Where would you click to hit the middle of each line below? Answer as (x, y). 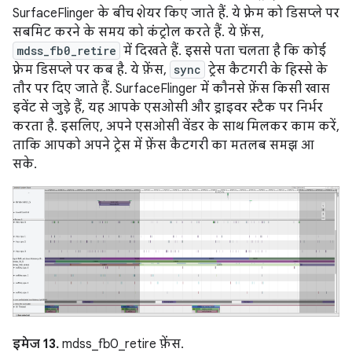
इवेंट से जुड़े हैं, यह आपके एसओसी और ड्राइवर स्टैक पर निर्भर (168, 107)
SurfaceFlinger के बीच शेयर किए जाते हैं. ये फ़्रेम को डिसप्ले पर (176, 13)
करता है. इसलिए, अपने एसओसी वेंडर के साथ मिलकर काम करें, (176, 126)
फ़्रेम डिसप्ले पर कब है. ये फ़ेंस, (91, 70)
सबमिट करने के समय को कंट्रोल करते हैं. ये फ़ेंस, (138, 32)
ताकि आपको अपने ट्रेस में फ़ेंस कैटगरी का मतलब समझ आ (163, 145)
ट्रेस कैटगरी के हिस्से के (266, 70)
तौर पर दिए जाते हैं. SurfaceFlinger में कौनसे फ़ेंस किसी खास (171, 88)
